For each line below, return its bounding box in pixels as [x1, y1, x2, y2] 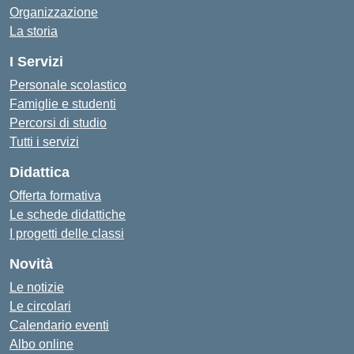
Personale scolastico [9, 78, 126, 92]
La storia [9, 24, 58, 38]
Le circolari [9, 299, 71, 313]
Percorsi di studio [9, 116, 107, 130]
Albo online [9, 337, 73, 351]
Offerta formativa [9, 189, 101, 202]
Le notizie [9, 281, 64, 294]
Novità [9, 256, 53, 272]
